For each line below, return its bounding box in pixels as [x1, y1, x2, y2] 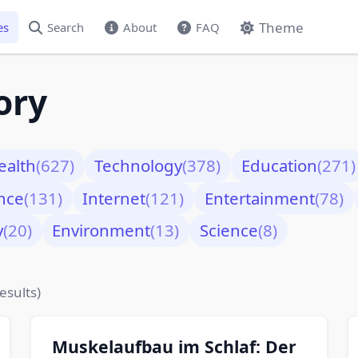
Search [47, 18, 85, 35]
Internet [82, 186, 146, 209]
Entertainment [204, 186, 315, 209]
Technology [94, 154, 183, 177]
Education [241, 154, 317, 177]
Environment [52, 219, 151, 242]
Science [199, 219, 258, 242]
